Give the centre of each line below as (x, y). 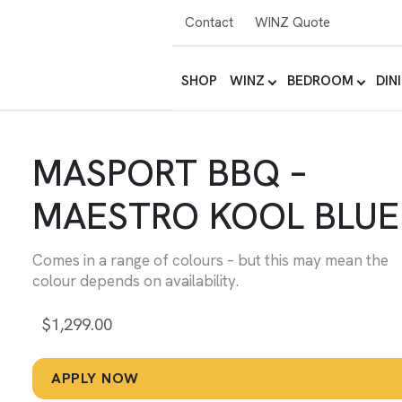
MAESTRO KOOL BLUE (216, 216)
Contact (209, 22)
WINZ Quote (293, 22)
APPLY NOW (95, 378)
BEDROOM (320, 81)
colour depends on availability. (135, 281)
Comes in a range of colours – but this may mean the (210, 260)
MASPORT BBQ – (169, 173)
